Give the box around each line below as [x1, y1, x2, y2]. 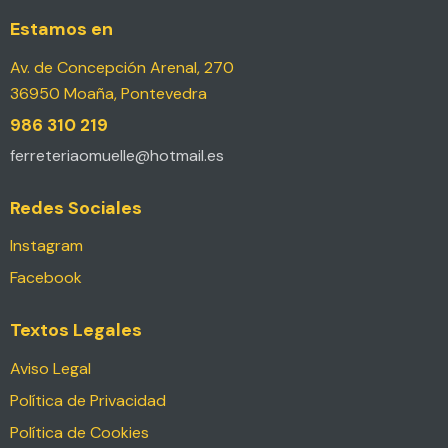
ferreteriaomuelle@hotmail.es [10, 145, 224, 167]
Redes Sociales [10, 195, 142, 220]
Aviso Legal [10, 357, 91, 379]
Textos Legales [10, 317, 142, 342]
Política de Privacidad [10, 389, 166, 411]
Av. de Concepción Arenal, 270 [10, 57, 234, 78]
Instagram [10, 235, 83, 257]
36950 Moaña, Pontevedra [10, 83, 207, 104]
